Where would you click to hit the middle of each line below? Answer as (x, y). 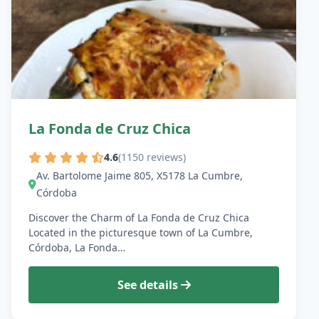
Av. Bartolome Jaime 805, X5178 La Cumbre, (140, 176)
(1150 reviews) (152, 157)
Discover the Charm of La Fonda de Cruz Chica (139, 218)
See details (149, 285)
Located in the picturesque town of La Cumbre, (141, 233)
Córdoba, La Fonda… (77, 248)
